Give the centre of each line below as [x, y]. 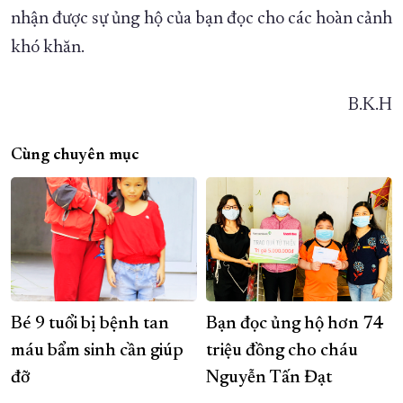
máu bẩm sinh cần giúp [97, 351]
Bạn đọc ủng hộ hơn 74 [294, 324]
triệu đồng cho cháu [282, 351]
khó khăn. [48, 48]
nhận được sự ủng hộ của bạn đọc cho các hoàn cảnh [201, 19]
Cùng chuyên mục [75, 156]
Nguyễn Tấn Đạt [269, 378]
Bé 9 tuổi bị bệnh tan [90, 324]
